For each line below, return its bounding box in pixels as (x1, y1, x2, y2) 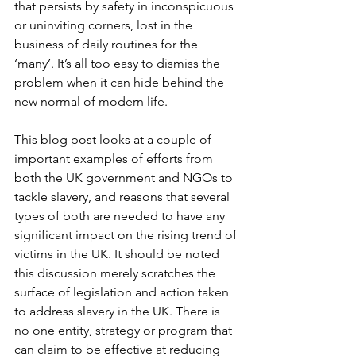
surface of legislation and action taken (14, 284, 232, 300)
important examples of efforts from (14, 150, 216, 166)
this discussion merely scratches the (14, 265, 219, 281)
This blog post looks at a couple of (14, 131, 215, 147)
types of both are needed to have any (14, 207, 228, 223)
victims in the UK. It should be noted (14, 246, 222, 261)
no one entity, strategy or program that (14, 322, 235, 338)
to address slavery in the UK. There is (14, 303, 223, 319)
